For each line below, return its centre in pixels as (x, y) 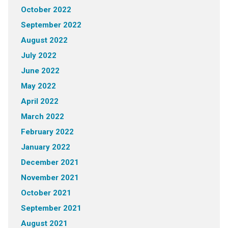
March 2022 (42, 117)
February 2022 (47, 132)
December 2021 (50, 162)
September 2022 (51, 25)
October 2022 (46, 10)
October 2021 (46, 193)
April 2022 (39, 101)
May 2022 (38, 86)
